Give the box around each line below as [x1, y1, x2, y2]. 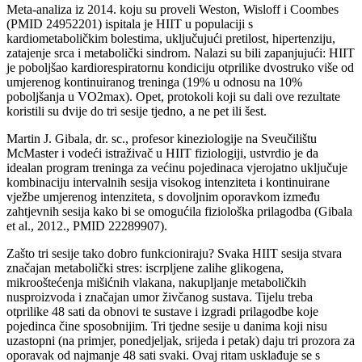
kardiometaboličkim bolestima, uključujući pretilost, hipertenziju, [6, 31, 335, 45]
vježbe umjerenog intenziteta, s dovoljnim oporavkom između [6, 189, 320, 204]
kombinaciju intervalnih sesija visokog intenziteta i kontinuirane [6, 175, 330, 189]
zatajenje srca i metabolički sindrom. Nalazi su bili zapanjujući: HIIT [6, 45, 355, 60]
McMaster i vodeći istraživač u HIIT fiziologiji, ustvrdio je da [6, 145, 318, 160]
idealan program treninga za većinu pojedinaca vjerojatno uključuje [6, 160, 347, 175]
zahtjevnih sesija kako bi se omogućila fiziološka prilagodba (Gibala [6, 204, 352, 218]
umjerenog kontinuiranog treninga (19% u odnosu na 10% [6, 74, 302, 89]
